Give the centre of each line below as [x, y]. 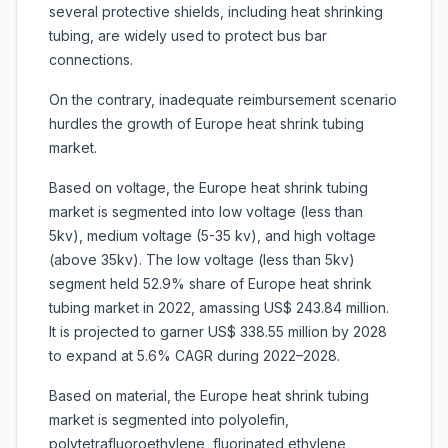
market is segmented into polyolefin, [169, 420]
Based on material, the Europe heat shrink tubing [209, 396]
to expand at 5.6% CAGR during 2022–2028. [194, 356]
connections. [91, 60]
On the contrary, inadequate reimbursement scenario [223, 100]
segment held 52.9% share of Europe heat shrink [210, 284]
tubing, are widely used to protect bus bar [188, 36]
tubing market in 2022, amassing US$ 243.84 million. [219, 308]
